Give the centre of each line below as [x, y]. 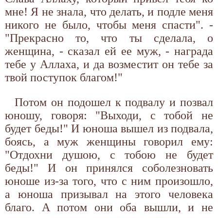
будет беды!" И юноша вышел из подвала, [109, 128]
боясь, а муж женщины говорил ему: [109, 141]
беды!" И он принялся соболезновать [109, 168]
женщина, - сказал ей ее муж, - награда [109, 51]
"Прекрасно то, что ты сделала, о [109, 38]
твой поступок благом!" [64, 77]
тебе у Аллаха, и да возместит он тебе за [109, 64]
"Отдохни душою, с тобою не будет [109, 154]
